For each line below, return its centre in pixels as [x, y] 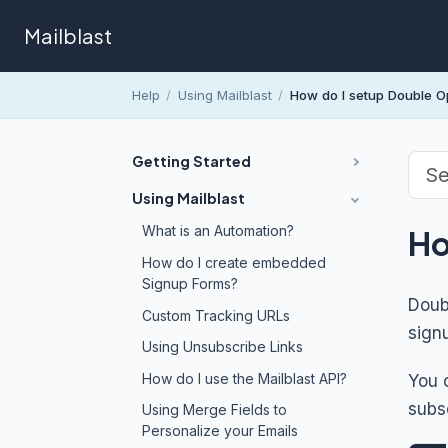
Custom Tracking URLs [215, 315]
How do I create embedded [233, 262]
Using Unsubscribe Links [222, 347]
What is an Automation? [217, 231]
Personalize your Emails [219, 431]
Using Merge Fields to [214, 410]
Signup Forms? [189, 283]
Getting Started [191, 161]
